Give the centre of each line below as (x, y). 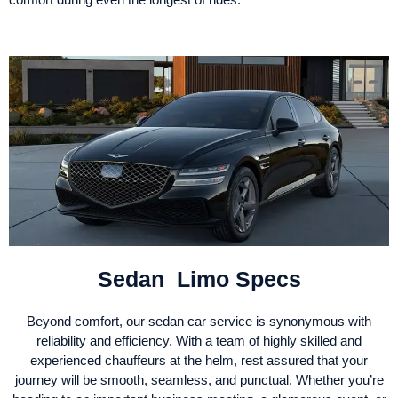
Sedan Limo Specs (199, 279)
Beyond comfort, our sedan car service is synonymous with (199, 321)
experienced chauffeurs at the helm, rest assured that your (199, 360)
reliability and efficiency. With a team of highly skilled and (199, 340)
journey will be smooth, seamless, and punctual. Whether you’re (199, 379)
